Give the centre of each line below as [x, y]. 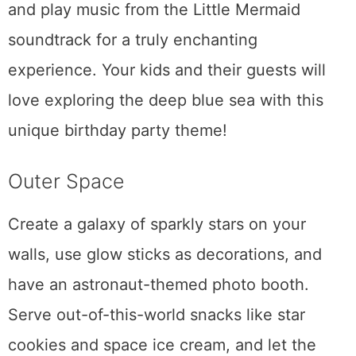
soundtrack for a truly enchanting [133, 40]
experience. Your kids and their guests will [167, 70]
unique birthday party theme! [120, 131]
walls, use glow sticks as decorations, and [165, 255]
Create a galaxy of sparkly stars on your [157, 224]
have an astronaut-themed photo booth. [159, 285]
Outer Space [66, 182]
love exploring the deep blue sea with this [166, 101]
